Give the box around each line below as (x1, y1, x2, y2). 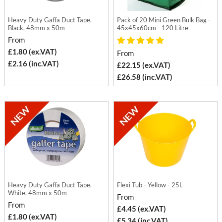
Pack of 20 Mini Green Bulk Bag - (117, 16, 211, 24)
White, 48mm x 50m (8, 189, 67, 197)
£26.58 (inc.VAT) (117, 72, 173, 82)
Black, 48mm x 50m (8, 24, 65, 32)
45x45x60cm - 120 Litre (117, 24, 189, 32)
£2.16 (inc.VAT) (8, 59, 59, 68)
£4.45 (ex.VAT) (117, 204, 166, 214)
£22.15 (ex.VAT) (117, 60, 171, 70)
